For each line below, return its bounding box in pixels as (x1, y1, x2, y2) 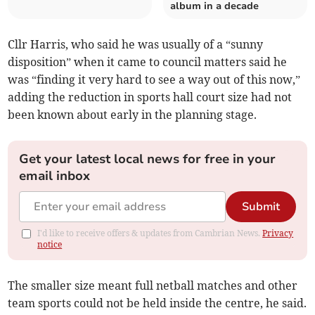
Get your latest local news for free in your (19, 150, 276, 168)
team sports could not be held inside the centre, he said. (8, 296, 307, 311)
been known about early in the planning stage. (8, 108, 257, 122)
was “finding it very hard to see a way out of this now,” (8, 72, 301, 87)
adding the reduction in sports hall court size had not (8, 90, 292, 105)
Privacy (262, 228, 294, 239)
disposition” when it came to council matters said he (8, 55, 288, 70)
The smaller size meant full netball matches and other (8, 278, 298, 293)
